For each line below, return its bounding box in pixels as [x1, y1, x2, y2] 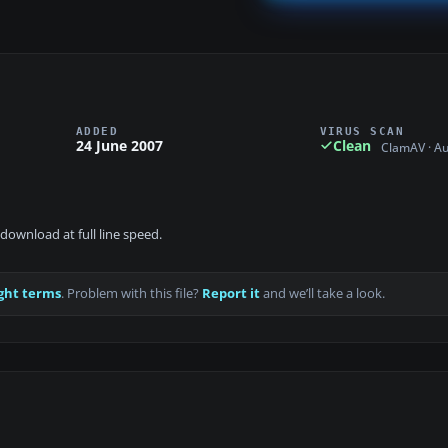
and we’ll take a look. [260, 285, 385, 303]
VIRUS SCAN [319, 124, 405, 137]
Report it [202, 285, 260, 303]
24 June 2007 [76, 135, 163, 155]
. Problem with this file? [61, 285, 202, 303]
